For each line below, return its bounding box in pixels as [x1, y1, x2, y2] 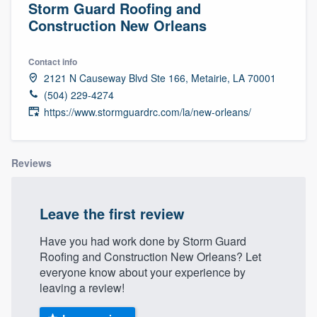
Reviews [11, 155, 52, 170]
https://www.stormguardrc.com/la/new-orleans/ [44, 104, 251, 119]
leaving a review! [40, 279, 125, 296]
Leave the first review [40, 202, 185, 224]
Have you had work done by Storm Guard [40, 232, 246, 249]
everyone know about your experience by [40, 263, 246, 280]
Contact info [28, 54, 77, 68]
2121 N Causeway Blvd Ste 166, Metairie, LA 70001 [44, 70, 276, 85]
